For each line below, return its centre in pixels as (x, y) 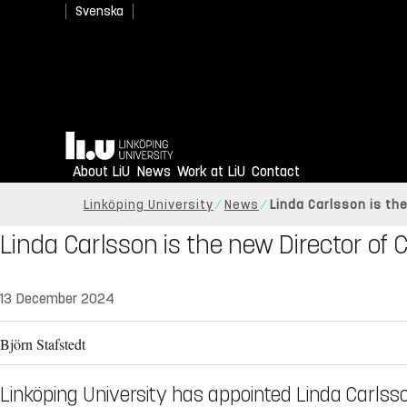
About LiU (101, 172)
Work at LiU (211, 172)
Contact (276, 172)
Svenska (99, 11)
